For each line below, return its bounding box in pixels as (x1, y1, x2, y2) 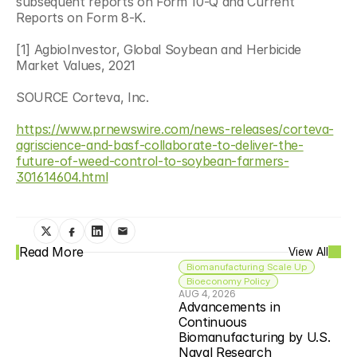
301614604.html (16, 168, 108, 185)
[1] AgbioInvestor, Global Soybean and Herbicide (16, 41, 301, 57)
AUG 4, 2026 (178, 286, 236, 300)
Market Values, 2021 (16, 57, 135, 73)
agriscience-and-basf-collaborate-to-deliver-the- (16, 136, 304, 153)
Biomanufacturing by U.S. (178, 328, 331, 345)
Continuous (178, 313, 247, 330)
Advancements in (178, 298, 280, 315)
